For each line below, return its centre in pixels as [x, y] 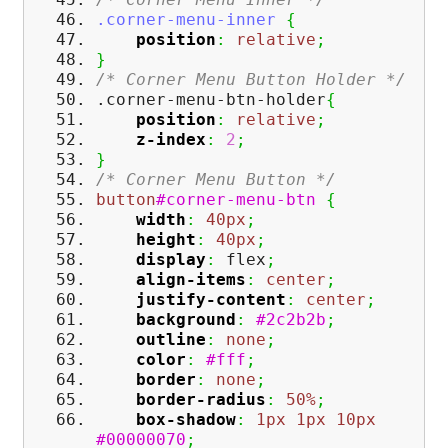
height [166, 240]
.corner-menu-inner [186, 20]
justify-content [211, 300]
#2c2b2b [291, 320]
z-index [171, 140]
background [186, 320]
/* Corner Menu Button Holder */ [251, 80]
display [171, 260]
